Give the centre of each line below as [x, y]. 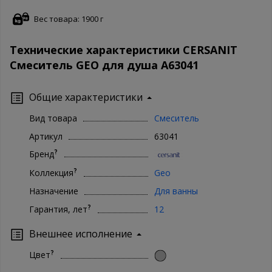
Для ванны [176, 191]
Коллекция [51, 173]
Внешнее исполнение [81, 234]
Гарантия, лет [58, 209]
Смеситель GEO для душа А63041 [104, 65]
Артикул [46, 136]
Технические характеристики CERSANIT [124, 49]
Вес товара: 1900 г [69, 19]
